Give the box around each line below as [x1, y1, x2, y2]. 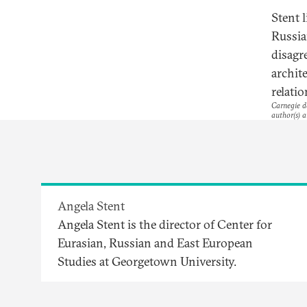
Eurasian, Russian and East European [58, 234, 253, 251]
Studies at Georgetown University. [58, 253, 236, 269]
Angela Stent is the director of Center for [58, 216, 272, 232]
